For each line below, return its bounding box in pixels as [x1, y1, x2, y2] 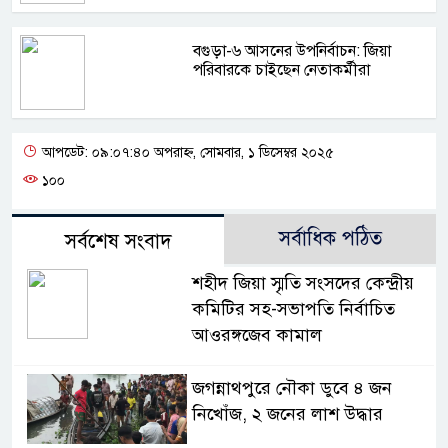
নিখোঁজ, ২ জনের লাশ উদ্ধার [191, 402, 383, 425]
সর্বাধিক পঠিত [278, 225, 382, 251]
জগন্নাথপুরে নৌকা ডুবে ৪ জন [191, 376, 392, 399]
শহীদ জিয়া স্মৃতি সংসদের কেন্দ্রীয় [191, 271, 414, 294]
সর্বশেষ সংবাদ [64, 228, 172, 254]
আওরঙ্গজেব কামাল [191, 323, 322, 346]
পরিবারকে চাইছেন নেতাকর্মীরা [193, 59, 371, 80]
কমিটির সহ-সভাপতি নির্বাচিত [191, 297, 395, 320]
